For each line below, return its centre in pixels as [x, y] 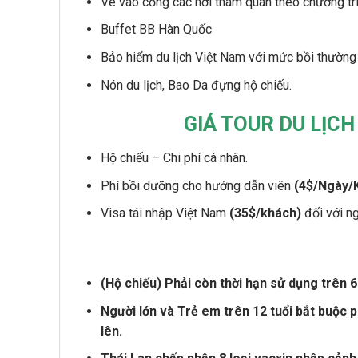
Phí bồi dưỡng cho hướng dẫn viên [197, 185]
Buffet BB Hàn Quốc [156, 30]
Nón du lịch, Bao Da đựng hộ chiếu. [196, 85]
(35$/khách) [265, 213]
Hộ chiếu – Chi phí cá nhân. [174, 158]
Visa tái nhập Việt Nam [165, 213]
